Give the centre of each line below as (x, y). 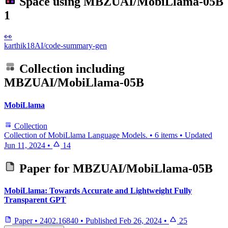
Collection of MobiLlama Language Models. (76, 135)
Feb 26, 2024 (140, 221)
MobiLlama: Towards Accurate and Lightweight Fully (98, 191)
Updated (198, 135)
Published (102, 221)
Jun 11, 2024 (25, 145)
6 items (166, 135)
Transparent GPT (35, 200)
